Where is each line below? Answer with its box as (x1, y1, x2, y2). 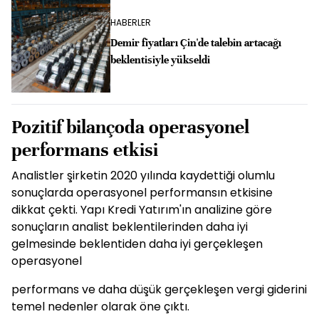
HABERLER (110, 16, 151, 29)
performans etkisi (11, 137, 158, 162)
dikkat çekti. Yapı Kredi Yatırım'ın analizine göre (11, 201, 272, 218)
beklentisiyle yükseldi (110, 53, 210, 67)
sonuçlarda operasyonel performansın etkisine (11, 184, 273, 201)
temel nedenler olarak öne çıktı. (11, 298, 189, 315)
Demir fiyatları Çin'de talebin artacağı (110, 36, 281, 50)
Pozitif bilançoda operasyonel (11, 115, 249, 139)
